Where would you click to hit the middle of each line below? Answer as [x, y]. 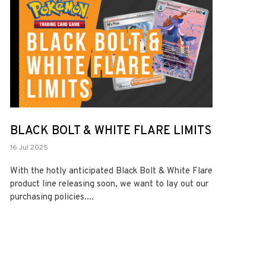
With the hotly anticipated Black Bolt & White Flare [111, 171]
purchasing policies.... [52, 197]
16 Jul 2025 [29, 148]
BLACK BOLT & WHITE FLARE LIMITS [110, 131]
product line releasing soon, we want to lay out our [109, 184]
